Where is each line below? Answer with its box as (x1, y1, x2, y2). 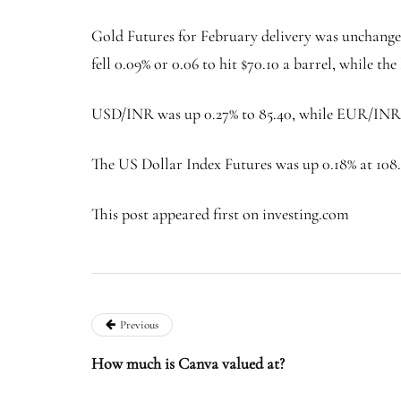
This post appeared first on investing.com (91, 203, 349, 224)
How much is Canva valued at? (91, 353, 285, 373)
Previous (120, 317, 158, 332)
